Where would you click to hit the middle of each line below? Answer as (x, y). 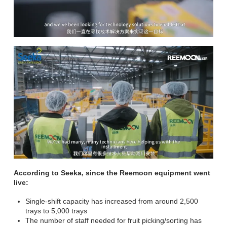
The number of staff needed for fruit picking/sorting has (113, 221)
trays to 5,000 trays (56, 211)
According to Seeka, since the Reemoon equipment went (112, 173)
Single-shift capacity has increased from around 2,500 (111, 201)
